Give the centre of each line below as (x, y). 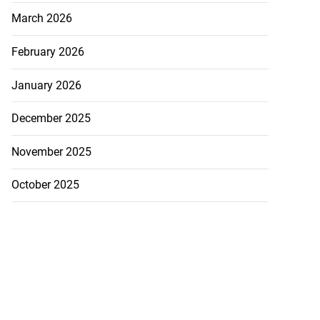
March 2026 (41, 19)
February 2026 (47, 52)
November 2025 (51, 151)
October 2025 (45, 185)
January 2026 (46, 85)
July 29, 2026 (82, 38)
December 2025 (51, 119)
